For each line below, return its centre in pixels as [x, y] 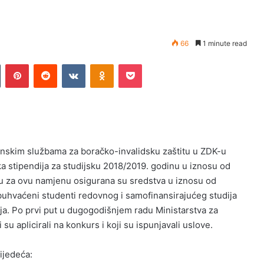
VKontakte [104, 64]
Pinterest [45, 64]
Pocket [154, 64]
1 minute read [224, 43]
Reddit [68, 64]
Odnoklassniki [138, 64]
